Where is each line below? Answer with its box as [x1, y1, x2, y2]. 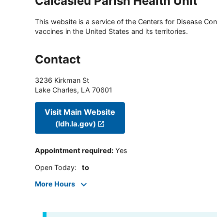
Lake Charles [35, 86, 77, 94]
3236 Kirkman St [35, 76, 89, 85]
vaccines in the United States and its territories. [35, 27, 188, 36]
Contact [35, 52, 80, 67]
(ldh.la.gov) [55, 119, 96, 128]
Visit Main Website [45, 107, 115, 117]
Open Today [35, 163, 75, 171]
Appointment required [35, 146, 111, 155]
